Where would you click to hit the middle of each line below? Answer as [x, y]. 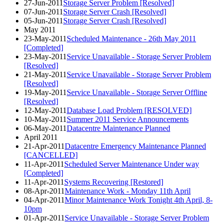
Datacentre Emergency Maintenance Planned [135, 146]
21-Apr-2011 [44, 146]
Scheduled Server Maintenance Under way [132, 164]
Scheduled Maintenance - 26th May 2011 [131, 38]
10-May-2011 [45, 119]
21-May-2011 [45, 74]
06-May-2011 [45, 128]
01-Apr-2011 [44, 218]
